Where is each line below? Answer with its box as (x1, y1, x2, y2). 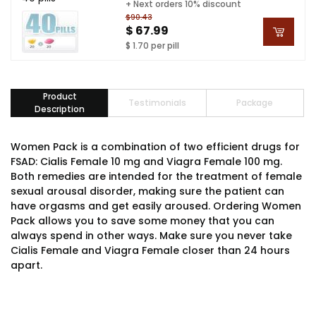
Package (236, 97, 274, 109)
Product (42, 90, 77, 102)
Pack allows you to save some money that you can (11, 214, 274, 228)
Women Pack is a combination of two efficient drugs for (11, 140, 300, 154)
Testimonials (128, 97, 186, 109)
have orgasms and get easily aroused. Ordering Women (11, 199, 301, 213)
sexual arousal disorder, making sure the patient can (11, 184, 284, 198)
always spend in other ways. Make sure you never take (11, 229, 292, 243)
